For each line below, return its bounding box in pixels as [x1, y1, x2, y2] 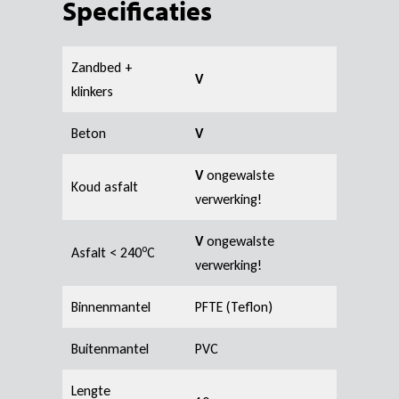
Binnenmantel [71, 297, 151, 315]
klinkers [71, 82, 113, 100]
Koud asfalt [71, 177, 138, 195]
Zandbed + [71, 58, 133, 76]
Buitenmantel [71, 339, 149, 357]
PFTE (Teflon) [195, 297, 273, 315]
